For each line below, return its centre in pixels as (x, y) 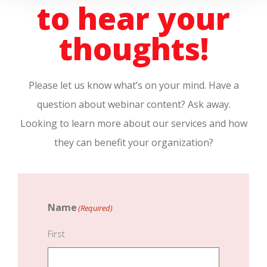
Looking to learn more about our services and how (133, 123)
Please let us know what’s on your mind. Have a (133, 85)
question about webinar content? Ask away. (133, 104)
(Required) (95, 208)
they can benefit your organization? (133, 142)
